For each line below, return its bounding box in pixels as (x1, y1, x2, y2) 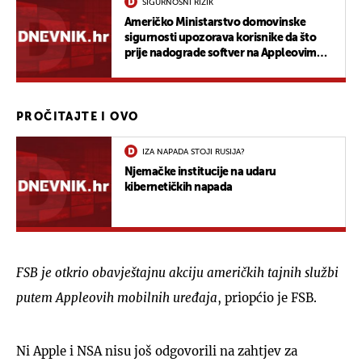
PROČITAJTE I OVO (16, 111, 139, 123)
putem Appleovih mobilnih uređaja (16, 289, 217, 305)
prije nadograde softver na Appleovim (124, 47, 317, 59)
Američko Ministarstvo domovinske (124, 16, 306, 28)
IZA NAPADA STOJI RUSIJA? (142, 147, 245, 156)
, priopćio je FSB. (217, 289, 317, 305)
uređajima (124, 62, 176, 74)
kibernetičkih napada (124, 181, 233, 193)
